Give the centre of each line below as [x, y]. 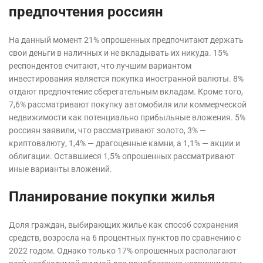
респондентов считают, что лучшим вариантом [100, 66]
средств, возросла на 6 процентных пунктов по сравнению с [125, 238]
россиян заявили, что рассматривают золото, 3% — [107, 131]
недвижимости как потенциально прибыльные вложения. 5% [127, 118]
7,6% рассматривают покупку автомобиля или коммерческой [128, 105]
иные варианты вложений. [60, 169]
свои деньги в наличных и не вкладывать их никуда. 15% [119, 53]
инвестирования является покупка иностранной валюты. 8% [126, 79]
